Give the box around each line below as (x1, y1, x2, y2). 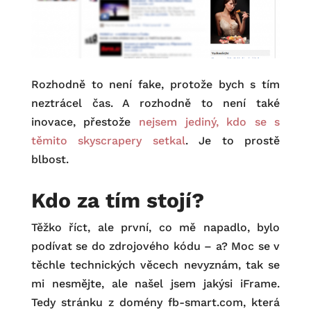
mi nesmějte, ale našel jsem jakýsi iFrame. (31, 277, 280, 291)
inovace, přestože (31, 115, 139, 129)
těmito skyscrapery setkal (31, 134, 185, 148)
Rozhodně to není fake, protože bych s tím (31, 78, 280, 92)
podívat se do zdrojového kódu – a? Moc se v (31, 239, 280, 253)
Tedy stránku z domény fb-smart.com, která (31, 296, 280, 310)
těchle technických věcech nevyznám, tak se (31, 258, 280, 272)
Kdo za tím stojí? (31, 188, 204, 213)
